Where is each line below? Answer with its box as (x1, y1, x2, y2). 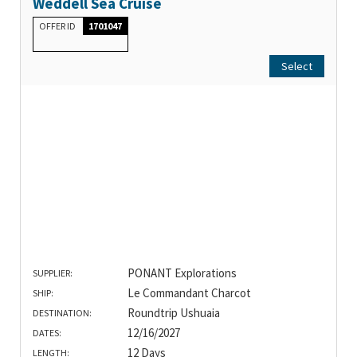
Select (281, 59, 312, 74)
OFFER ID (39, 20, 77, 33)
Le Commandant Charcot (127, 285, 251, 301)
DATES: (33, 327, 61, 339)
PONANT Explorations (127, 265, 237, 281)
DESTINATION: (33, 307, 92, 320)
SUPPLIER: (33, 267, 73, 280)
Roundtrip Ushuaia (127, 305, 220, 321)
